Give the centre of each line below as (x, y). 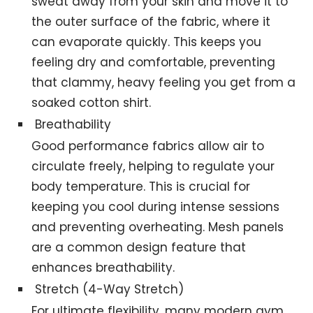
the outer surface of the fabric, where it (151, 21)
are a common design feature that (139, 247)
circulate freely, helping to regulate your (153, 166)
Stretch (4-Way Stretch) (110, 289)
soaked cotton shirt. (92, 102)
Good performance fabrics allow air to (148, 146)
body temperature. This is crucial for (141, 186)
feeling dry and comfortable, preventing (154, 62)
